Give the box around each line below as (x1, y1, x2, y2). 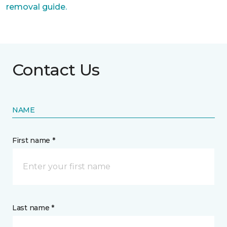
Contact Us (12, 60, 100, 80)
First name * (12, 136, 55, 145)
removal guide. (6, 2, 67, 12)
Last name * (12, 203, 54, 212)
